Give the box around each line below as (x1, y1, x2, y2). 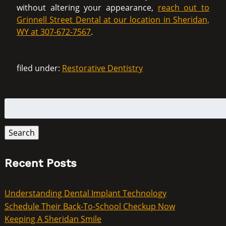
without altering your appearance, (16, 2, 158, 14)
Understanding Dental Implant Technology (4, 187, 166, 199)
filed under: (16, 63, 62, 74)
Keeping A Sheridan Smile (4, 213, 101, 225)
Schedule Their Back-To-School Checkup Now (4, 200, 175, 212)
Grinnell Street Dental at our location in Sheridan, (16, 14, 210, 26)
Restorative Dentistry (62, 63, 143, 74)
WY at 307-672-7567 (16, 26, 91, 38)
